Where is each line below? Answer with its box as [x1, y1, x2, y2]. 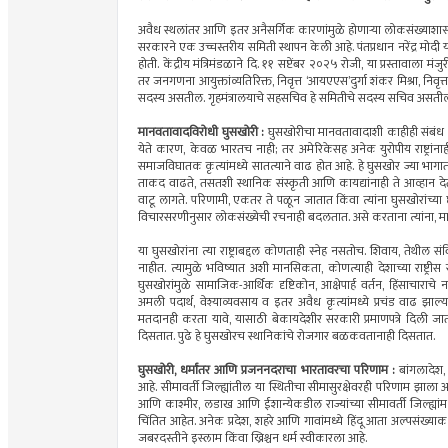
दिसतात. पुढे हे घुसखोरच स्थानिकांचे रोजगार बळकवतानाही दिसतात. [138, 326, 435, 348]
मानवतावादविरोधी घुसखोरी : [138, 122, 265, 144]
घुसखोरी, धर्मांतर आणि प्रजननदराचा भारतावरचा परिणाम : [138, 360, 395, 382]
